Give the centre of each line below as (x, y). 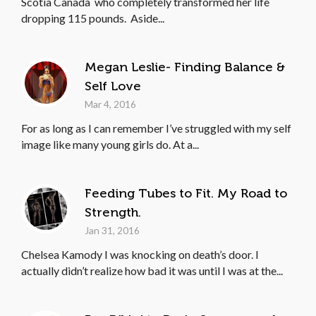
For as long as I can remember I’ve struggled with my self (156, 128)
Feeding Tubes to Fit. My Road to (186, 193)
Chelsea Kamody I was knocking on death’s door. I (140, 254)
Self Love (113, 86)
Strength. (113, 212)
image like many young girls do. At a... (110, 144)
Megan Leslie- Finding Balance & (185, 67)
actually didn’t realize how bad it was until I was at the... (152, 271)
